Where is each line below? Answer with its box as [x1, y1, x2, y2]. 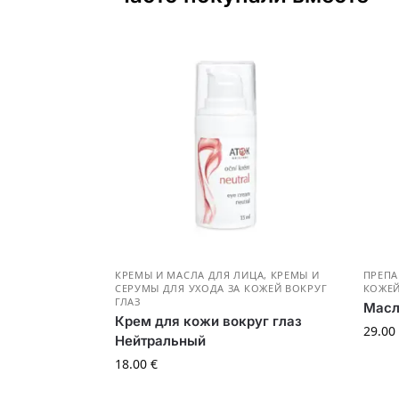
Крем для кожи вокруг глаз [114, 313, 302, 330]
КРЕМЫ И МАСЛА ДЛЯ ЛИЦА [114, 268, 265, 282]
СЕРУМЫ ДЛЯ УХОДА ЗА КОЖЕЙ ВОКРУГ [114, 281, 328, 296]
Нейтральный [114, 332, 206, 350]
